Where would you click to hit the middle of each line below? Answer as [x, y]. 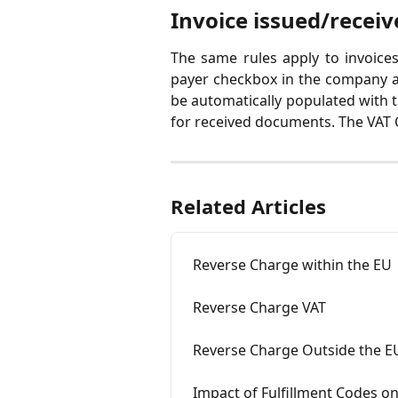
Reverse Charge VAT [259, 307]
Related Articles [248, 206]
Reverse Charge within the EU [292, 265]
